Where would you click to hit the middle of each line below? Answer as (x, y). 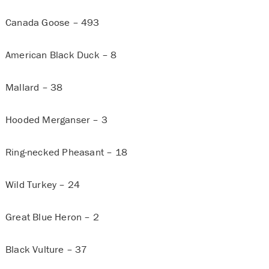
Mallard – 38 (34, 87)
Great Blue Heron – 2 (52, 217)
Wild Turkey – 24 (43, 185)
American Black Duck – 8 (61, 55)
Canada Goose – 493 (52, 23)
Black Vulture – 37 (46, 249)
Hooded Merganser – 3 (56, 120)
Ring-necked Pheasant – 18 (66, 152)
